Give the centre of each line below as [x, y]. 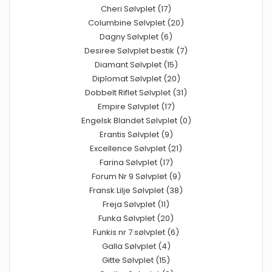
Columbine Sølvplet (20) [136, 23]
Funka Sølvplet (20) [136, 219]
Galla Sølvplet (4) [136, 246]
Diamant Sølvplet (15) [136, 65]
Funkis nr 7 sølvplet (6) [136, 233]
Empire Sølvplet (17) [136, 107]
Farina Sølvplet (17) [136, 163]
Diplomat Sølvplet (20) [136, 79]
